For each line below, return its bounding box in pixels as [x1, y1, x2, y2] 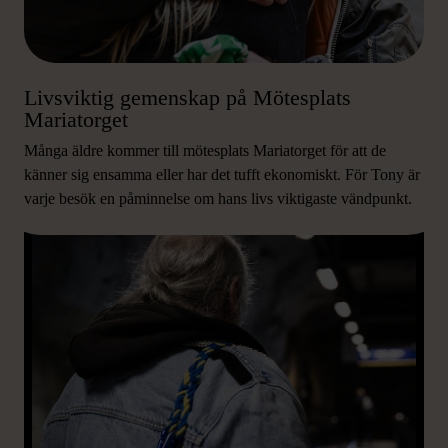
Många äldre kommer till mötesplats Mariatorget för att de [24, 142, 386, 159]
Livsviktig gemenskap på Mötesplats [24, 85, 351, 110]
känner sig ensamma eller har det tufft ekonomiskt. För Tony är [24, 166, 420, 183]
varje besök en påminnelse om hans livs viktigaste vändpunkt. [24, 190, 412, 207]
